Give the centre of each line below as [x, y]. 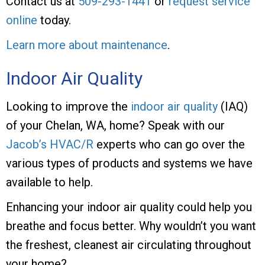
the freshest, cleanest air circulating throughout [129, 245]
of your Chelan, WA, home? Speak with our [115, 125]
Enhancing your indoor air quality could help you [129, 207]
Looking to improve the [68, 106]
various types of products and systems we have [129, 163]
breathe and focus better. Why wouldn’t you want [131, 226]
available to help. [49, 182]
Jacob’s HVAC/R [50, 144]
